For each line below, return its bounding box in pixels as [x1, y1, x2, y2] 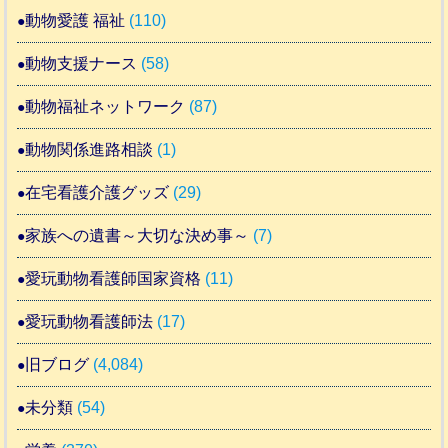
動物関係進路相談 [25, 140, 154, 158]
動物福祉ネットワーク [25, 97, 186, 115]
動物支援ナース [25, 54, 138, 72]
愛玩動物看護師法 [25, 312, 154, 330]
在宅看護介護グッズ [25, 183, 170, 201]
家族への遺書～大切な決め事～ [25, 226, 250, 244]
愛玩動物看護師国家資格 [25, 269, 202, 287]
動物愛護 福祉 [25, 11, 126, 29]
